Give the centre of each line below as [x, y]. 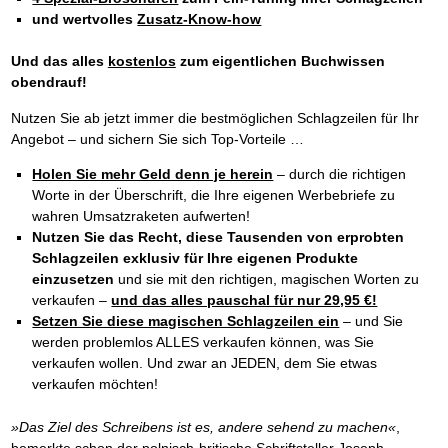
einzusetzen [73, 279]
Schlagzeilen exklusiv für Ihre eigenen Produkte [195, 258]
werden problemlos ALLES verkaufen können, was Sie [203, 342]
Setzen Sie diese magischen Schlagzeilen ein [186, 321]
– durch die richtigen [340, 174]
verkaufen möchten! [95, 384]
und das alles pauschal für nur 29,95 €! [244, 300]
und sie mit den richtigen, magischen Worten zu [267, 279]
